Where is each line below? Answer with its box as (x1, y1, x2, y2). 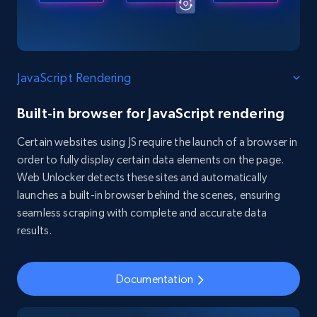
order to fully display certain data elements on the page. (17, 153, 284, 167)
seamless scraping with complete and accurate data (17, 206, 267, 220)
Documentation (115, 272, 194, 286)
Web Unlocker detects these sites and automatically (17, 171, 267, 185)
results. (17, 224, 52, 238)
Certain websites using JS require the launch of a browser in (17, 135, 298, 149)
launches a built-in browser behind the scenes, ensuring (17, 188, 280, 202)
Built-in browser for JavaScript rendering (17, 105, 285, 122)
